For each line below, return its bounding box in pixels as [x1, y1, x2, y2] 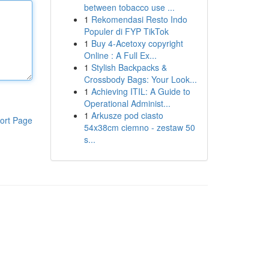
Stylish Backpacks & [91, 61, 167, 73]
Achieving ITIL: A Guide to [91, 85, 190, 97]
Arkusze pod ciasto [91, 109, 163, 121]
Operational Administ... [83, 97, 171, 109]
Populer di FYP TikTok [83, 25, 169, 37]
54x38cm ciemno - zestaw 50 [83, 121, 195, 133]
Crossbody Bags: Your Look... [83, 73, 197, 85]
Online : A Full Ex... [83, 49, 157, 61]
